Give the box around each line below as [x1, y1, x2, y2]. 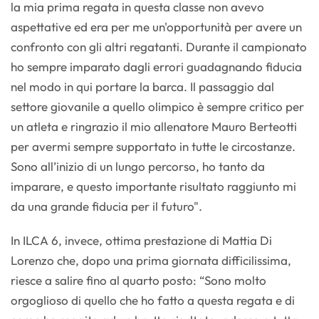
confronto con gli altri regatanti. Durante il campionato [11, 39, 307, 55]
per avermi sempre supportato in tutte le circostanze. [11, 139, 296, 155]
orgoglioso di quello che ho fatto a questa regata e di [11, 293, 295, 308]
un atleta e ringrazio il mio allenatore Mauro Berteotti [11, 119, 297, 135]
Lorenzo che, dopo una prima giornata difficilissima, [11, 253, 291, 268]
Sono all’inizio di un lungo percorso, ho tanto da [11, 159, 265, 174]
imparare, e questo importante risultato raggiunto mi [11, 179, 296, 194]
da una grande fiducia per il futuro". [11, 199, 202, 214]
